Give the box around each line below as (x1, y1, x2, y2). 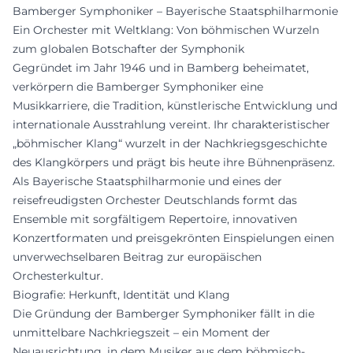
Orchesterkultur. (13, 268, 103, 283)
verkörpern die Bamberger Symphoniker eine (13, 79, 263, 94)
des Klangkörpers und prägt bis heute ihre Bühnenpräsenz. (13, 154, 335, 169)
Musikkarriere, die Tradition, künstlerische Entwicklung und (13, 98, 337, 113)
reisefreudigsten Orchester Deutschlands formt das (13, 192, 297, 207)
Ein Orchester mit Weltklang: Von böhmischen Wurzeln (13, 22, 319, 37)
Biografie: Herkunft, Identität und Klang (13, 287, 230, 302)
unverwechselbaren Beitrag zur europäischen (13, 249, 262, 264)
